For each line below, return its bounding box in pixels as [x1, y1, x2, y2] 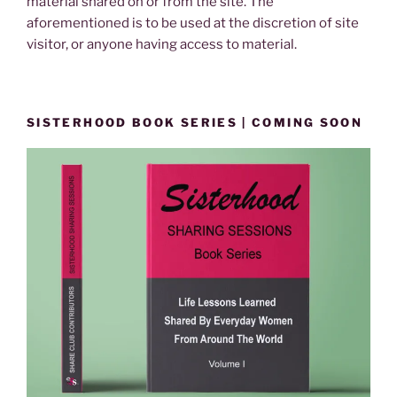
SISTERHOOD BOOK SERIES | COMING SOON [27, 115, 363, 130]
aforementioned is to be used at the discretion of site [27, 14, 359, 31]
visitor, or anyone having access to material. [27, 35, 297, 52]
